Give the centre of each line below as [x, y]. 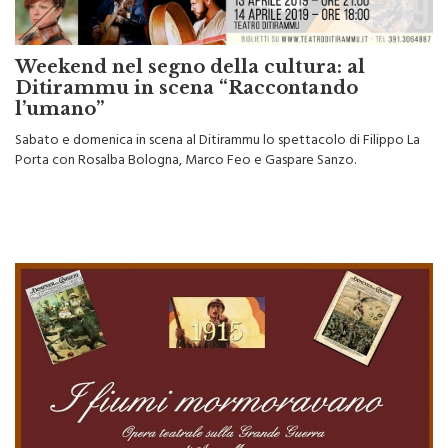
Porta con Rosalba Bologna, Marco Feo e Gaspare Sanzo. [185, 135]
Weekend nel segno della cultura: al [190, 40]
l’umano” [60, 82]
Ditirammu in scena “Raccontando [186, 61]
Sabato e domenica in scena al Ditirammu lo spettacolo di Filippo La [217, 115]
